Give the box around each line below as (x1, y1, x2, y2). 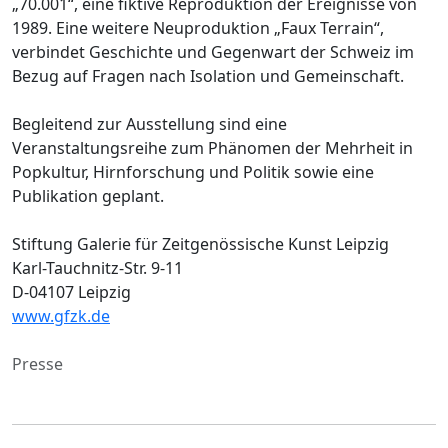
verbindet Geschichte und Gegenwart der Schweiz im (12, 40, 414, 63)
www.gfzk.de (12, 304, 110, 327)
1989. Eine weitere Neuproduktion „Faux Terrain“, (12, 16, 384, 39)
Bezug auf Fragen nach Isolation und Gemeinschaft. (12, 64, 404, 87)
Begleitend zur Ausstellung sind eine (12, 112, 287, 135)
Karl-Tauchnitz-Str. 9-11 (12, 256, 183, 279)
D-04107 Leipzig (12, 280, 131, 303)
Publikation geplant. (12, 184, 164, 207)
